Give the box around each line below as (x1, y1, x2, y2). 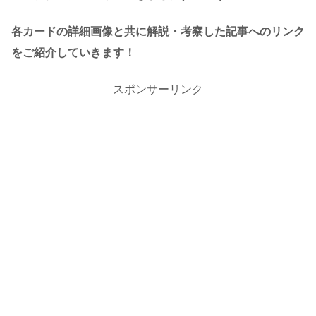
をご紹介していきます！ (11, 47, 135, 59)
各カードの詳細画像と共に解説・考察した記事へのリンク (11, 25, 305, 38)
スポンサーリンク (113, 83, 203, 95)
